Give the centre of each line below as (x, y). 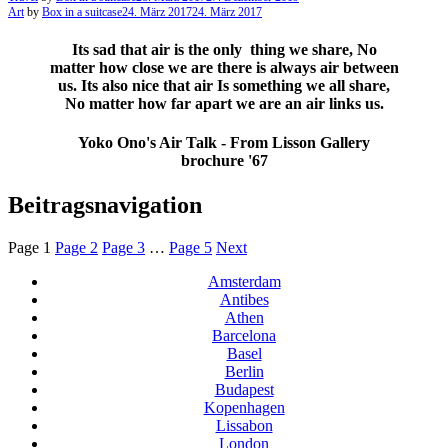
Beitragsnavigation (105, 204)
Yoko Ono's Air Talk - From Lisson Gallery (224, 143)
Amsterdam (244, 281)
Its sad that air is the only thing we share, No (224, 50)
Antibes (244, 299)
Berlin (244, 371)
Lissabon (244, 425)
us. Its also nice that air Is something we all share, (224, 86)
